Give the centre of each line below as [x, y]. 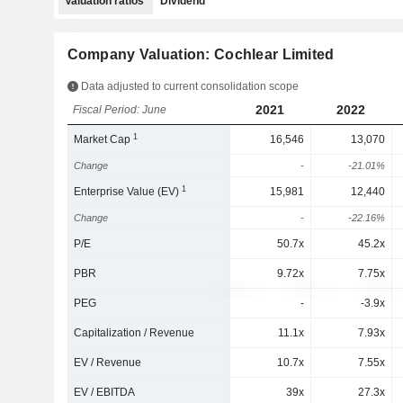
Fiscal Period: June [120, 110]
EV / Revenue [108, 363]
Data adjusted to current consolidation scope [188, 86]
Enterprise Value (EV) [128, 192]
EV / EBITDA [105, 392]
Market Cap [104, 139]
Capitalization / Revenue [134, 333]
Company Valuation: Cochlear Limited [201, 54]
